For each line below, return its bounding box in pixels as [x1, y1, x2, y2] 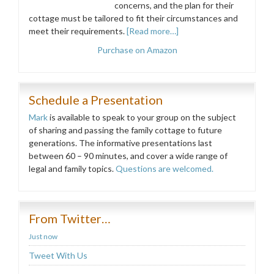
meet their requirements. [29, 26, 127, 36]
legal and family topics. [29, 163, 116, 174]
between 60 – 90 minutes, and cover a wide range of [29, 150, 228, 161]
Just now [29, 232, 57, 241]
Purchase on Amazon [97, 45, 177, 55]
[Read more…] [127, 26, 179, 36]
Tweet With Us [29, 250, 87, 261]
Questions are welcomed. [116, 163, 213, 174]
